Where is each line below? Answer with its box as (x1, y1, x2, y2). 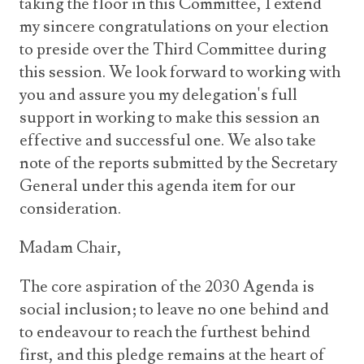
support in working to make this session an (19, 107, 320, 128)
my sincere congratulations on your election (19, 16, 329, 37)
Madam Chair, (19, 237, 122, 258)
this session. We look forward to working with (19, 62, 340, 83)
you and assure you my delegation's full (19, 84, 297, 106)
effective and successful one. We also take (19, 130, 316, 151)
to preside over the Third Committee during (19, 39, 327, 60)
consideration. (19, 198, 121, 219)
